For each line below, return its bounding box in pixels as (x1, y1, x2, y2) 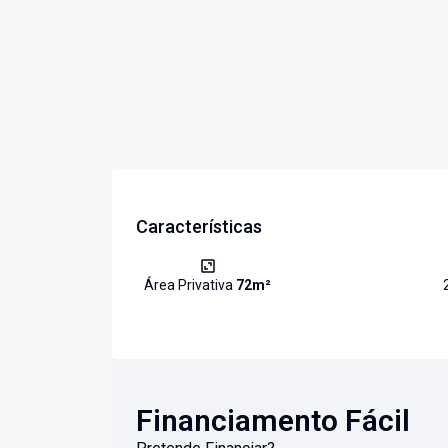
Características (136, 216, 262, 238)
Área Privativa (144, 277, 236, 294)
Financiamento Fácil (136, 403, 410, 439)
